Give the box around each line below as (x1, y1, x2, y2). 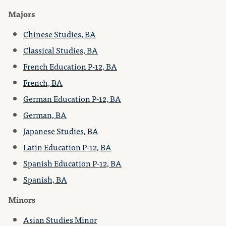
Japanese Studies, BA (23, 124, 98, 137)
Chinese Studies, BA (23, 27, 96, 40)
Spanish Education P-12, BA (23, 156, 122, 169)
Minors (8, 193, 35, 206)
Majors (8, 7, 35, 20)
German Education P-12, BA (23, 92, 121, 105)
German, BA (23, 108, 67, 121)
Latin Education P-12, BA (23, 140, 111, 153)
